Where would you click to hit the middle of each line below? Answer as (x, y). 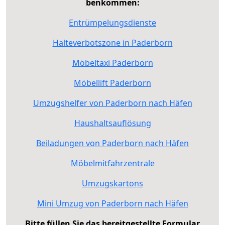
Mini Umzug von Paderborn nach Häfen (113, 203)
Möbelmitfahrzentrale (113, 163)
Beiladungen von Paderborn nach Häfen (113, 143)
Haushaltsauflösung (113, 123)
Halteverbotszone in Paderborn (113, 42)
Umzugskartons (113, 183)
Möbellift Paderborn (113, 83)
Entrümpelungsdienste (113, 22)
